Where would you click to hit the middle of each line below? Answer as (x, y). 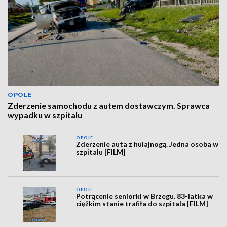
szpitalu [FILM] (101, 152)
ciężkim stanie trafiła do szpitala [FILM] (142, 203)
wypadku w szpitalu (45, 115)
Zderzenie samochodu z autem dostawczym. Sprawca (109, 106)
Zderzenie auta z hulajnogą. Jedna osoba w (147, 144)
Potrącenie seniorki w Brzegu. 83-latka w (145, 196)
